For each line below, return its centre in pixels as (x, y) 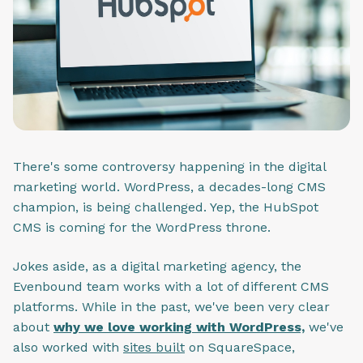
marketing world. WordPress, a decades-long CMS (169, 187)
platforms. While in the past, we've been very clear (171, 306)
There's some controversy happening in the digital (169, 167)
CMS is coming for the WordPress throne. (142, 228)
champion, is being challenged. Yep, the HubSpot (166, 207)
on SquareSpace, (240, 347)
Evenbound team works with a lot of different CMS (171, 286)
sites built (154, 347)
